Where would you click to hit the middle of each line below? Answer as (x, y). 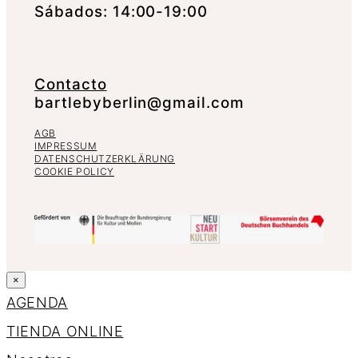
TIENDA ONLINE (65, 332)
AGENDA (37, 303)
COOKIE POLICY (74, 171)
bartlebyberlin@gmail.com (140, 102)
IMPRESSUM (66, 145)
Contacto (71, 84)
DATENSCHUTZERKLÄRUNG (105, 158)
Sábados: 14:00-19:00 (121, 12)
